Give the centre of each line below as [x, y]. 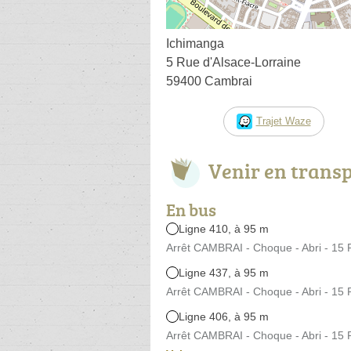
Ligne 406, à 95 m [224, 316]
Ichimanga [195, 43]
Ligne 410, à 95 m [224, 228]
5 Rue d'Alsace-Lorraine [233, 62]
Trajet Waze [283, 121]
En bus [191, 209]
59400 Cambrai [209, 81]
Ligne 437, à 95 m [224, 272]
